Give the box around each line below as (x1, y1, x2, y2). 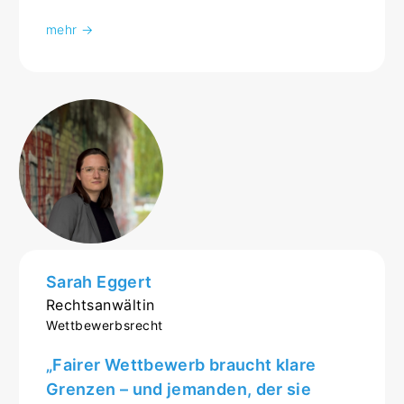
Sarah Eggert (46, 271, 152, 291)
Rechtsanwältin (46, 295, 155, 314)
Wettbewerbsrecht (46, 317, 163, 333)
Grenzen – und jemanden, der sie (46, 379, 312, 399)
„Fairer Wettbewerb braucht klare (46, 354, 317, 374)
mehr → (46, 21, 94, 37)
